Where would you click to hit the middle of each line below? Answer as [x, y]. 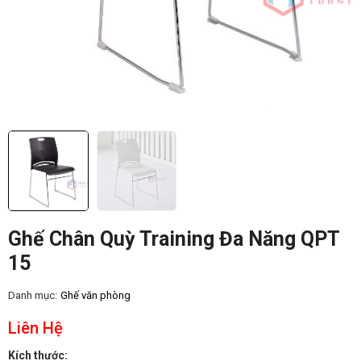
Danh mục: [33, 295]
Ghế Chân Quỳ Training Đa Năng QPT [174, 239]
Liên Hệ [35, 328]
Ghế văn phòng [95, 295]
